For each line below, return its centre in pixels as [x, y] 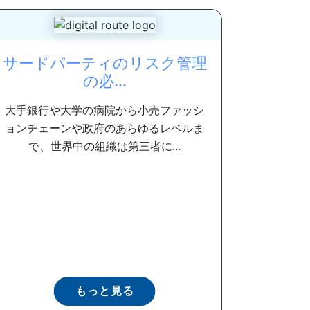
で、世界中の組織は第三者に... [104, 146]
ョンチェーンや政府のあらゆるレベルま [104, 128]
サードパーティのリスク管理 [104, 63]
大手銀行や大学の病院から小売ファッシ [104, 110]
